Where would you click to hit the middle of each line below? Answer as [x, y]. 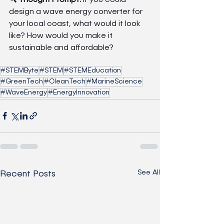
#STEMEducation [92, 70]
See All [149, 172]
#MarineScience [114, 81]
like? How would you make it [62, 36]
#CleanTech [65, 81]
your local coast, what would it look [76, 24]
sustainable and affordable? [61, 48]
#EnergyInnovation [79, 92]
